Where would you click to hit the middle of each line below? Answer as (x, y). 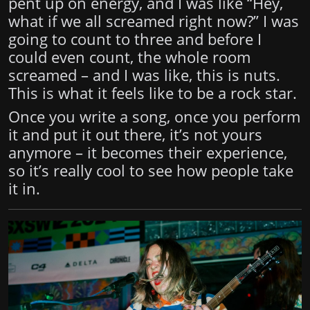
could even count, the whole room (129, 57)
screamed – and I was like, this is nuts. (144, 75)
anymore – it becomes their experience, (148, 153)
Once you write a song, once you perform (154, 117)
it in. (24, 189)
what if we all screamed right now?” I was (154, 21)
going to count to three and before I (135, 39)
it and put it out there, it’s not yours (135, 135)
